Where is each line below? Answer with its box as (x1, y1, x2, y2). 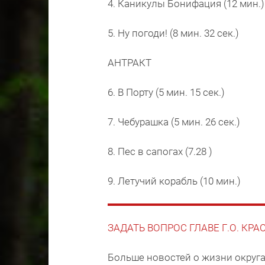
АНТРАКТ (108, 57, 151, 69)
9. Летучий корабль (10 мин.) (108, 175, 241, 187)
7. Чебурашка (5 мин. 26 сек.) (108, 116, 240, 128)
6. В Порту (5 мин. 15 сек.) (108, 86, 225, 98)
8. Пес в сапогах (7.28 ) (108, 146, 212, 157)
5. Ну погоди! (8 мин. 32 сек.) (108, 27, 239, 39)
